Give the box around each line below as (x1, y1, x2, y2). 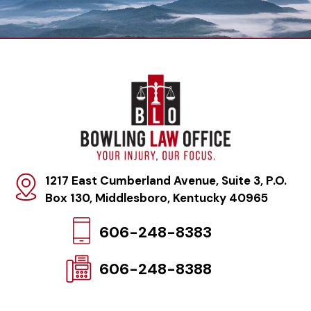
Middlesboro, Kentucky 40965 (92, 190, 268, 206)
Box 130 (45, 190, 90, 206)
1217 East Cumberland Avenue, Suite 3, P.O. (45, 173, 287, 189)
